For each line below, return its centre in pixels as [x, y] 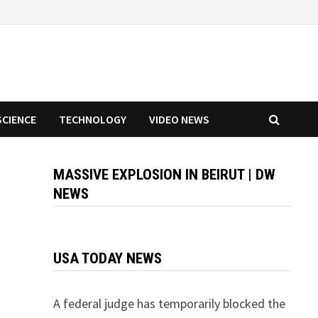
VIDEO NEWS [180, 119]
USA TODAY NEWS [107, 258]
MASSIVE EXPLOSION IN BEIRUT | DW [164, 175]
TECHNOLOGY [93, 119]
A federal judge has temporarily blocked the [169, 303]
